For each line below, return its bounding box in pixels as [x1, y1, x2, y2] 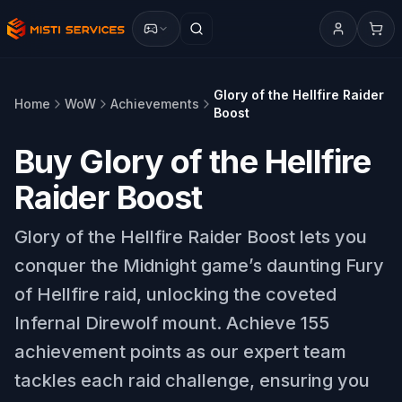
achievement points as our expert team [14, 341, 346, 363]
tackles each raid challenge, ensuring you [14, 370, 370, 391]
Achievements [110, 96, 199, 111]
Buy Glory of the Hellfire [14, 142, 371, 181]
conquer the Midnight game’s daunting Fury [14, 255, 384, 276]
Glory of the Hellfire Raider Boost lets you [14, 226, 367, 248]
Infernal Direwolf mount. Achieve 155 [14, 312, 329, 334]
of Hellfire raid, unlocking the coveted [14, 284, 336, 305]
